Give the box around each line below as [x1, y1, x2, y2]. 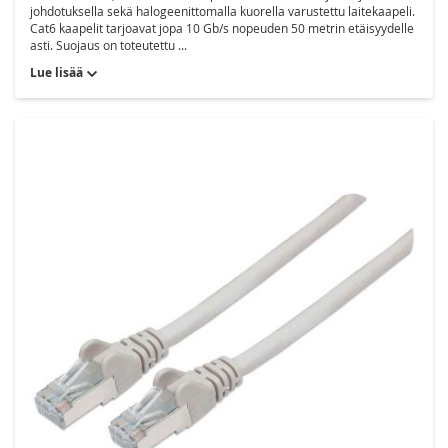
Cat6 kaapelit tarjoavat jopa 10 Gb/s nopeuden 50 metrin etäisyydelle [30, 20, 414, 37]
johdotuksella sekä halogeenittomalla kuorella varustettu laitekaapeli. [30, 3, 415, 20]
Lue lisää [30, 64, 83, 82]
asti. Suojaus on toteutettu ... [30, 37, 187, 54]
